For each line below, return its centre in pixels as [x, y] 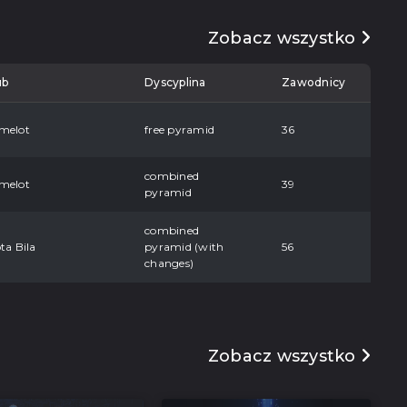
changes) [169, 263]
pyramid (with [184, 246]
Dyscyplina [175, 82]
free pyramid [179, 129]
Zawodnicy [314, 82]
